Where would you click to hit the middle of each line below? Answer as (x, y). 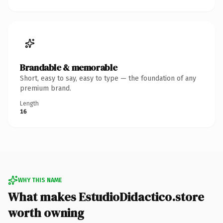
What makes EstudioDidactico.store (106, 197)
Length (29, 103)
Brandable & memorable (69, 67)
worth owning (46, 213)
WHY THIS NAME (40, 180)
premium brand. (46, 88)
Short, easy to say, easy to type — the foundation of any (108, 78)
